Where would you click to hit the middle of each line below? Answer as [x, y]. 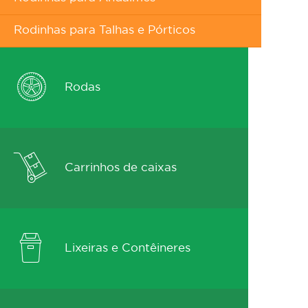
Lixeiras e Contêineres [126, 249]
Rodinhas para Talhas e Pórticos [104, 31]
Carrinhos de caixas [119, 168]
